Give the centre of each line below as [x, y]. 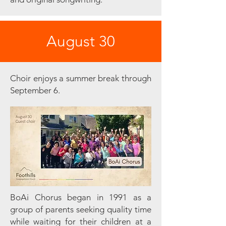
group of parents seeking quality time [81, 209]
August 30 [81, 41]
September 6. [35, 90]
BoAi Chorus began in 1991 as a [81, 197]
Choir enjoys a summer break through [81, 78]
